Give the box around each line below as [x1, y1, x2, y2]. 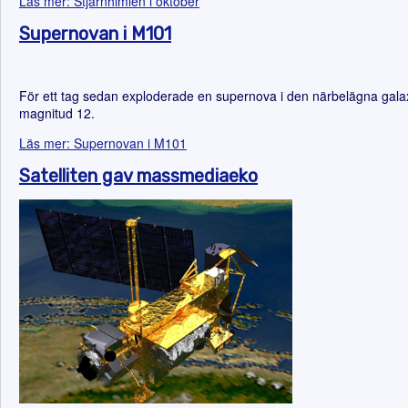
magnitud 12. [19, 104, 95, 122]
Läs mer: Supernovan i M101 [19, 134, 187, 152]
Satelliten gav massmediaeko [19, 165, 258, 187]
